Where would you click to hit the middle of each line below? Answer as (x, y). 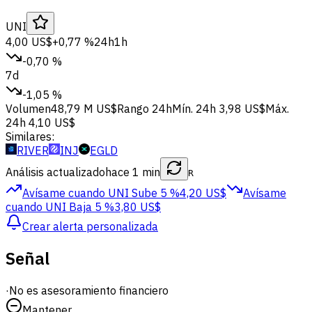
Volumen (28, 108)
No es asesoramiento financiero (89, 290)
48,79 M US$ (84, 108)
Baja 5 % (92, 206)
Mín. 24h (194, 108)
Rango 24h (145, 108)
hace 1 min (133, 172)
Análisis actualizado (55, 172)
